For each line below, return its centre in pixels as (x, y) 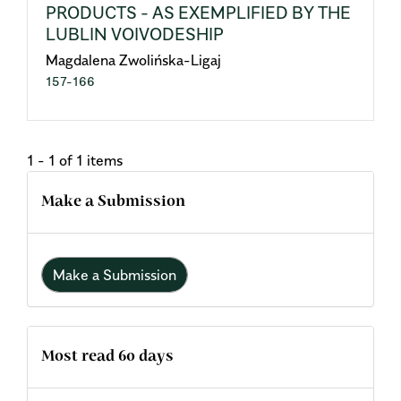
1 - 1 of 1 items (75, 160)
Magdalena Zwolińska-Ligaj (133, 60)
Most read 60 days (107, 357)
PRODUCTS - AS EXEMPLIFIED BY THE (198, 13)
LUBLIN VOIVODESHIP (135, 34)
